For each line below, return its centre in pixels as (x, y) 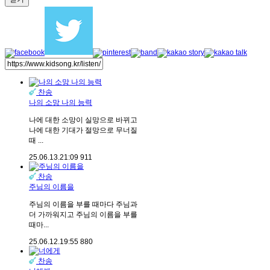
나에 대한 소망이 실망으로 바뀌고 (83, 120)
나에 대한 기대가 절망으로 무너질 (83, 130)
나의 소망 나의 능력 (61, 103)
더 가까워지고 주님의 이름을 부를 (83, 215)
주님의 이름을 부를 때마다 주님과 (83, 205)
